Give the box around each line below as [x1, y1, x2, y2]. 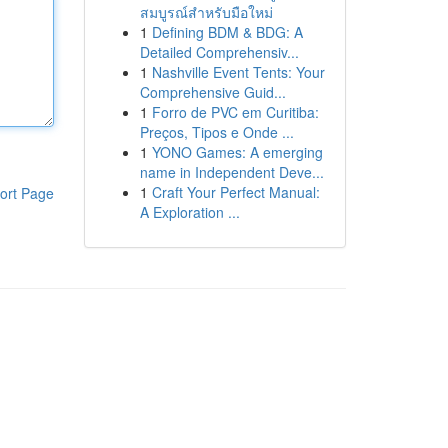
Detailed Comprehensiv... [139, 42, 299, 62]
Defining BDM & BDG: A [151, 22, 303, 42]
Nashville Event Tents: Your [151, 62, 325, 82]
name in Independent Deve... [139, 162, 324, 182]
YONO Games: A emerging [151, 142, 323, 162]
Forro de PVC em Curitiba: [151, 102, 319, 122]
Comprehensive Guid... [139, 82, 286, 102]
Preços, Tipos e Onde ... [139, 122, 294, 142]
